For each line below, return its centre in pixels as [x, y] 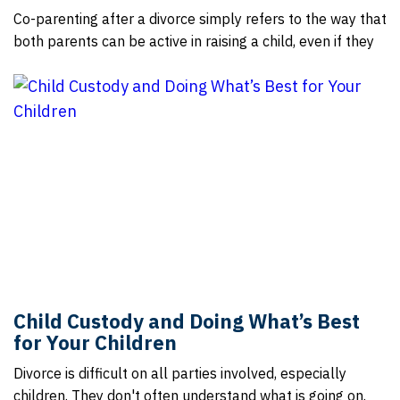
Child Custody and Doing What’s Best [187, 321]
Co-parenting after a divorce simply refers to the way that [200, 19]
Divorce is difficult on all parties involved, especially [180, 373]
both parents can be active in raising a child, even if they [194, 41]
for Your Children [95, 342]
